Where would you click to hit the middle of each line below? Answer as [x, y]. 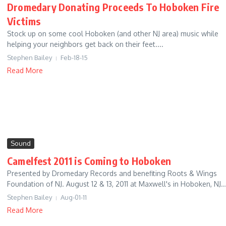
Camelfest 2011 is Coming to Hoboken [89, 161]
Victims [24, 21]
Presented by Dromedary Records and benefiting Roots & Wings [112, 174]
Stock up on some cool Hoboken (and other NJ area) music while [113, 34]
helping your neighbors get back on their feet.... [85, 44]
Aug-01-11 [74, 197]
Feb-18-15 [74, 58]
